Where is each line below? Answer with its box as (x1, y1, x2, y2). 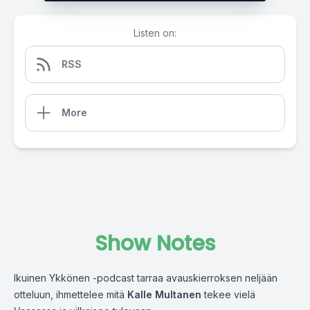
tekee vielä (201, 289, 255, 300)
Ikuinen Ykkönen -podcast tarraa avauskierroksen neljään (14, 272, 277, 284)
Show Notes (95, 229, 215, 258)
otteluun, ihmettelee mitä (14, 289, 127, 300)
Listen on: (134, 27, 176, 39)
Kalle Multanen (127, 289, 201, 300)
